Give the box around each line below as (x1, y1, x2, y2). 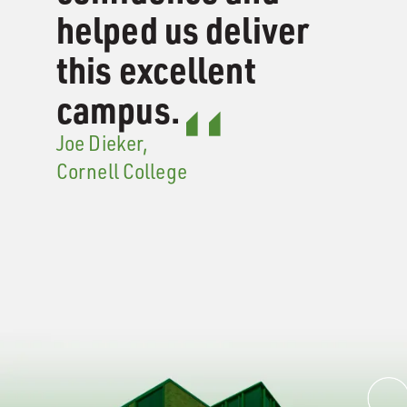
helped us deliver (56, 5, 310, 54)
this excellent (56, 45, 256, 94)
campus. (56, 85, 186, 134)
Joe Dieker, (56, 129, 149, 157)
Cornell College (56, 157, 187, 185)
